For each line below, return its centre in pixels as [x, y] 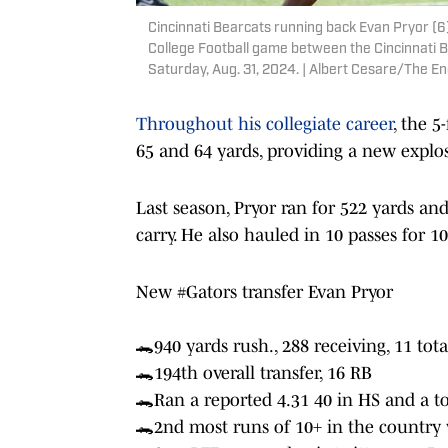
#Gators [207, 292]
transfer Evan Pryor [315, 292]
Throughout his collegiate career [264, 124]
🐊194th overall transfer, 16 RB [254, 373]
